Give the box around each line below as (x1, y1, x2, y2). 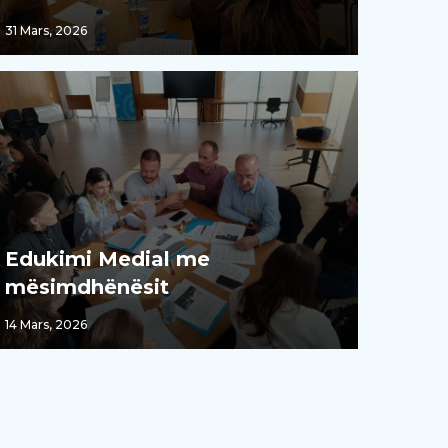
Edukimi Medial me (4, 246, 210, 271)
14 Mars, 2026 (4, 316, 87, 332)
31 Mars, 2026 (4, 23, 87, 39)
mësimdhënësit (4, 274, 169, 299)
